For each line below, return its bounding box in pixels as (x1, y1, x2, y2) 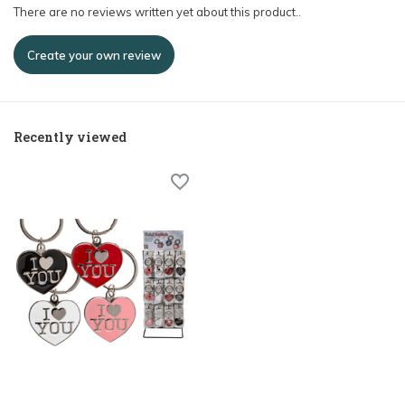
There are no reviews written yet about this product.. (14, 5, 301, 19)
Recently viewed (14, 128, 127, 146)
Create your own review (27, 47, 161, 62)
